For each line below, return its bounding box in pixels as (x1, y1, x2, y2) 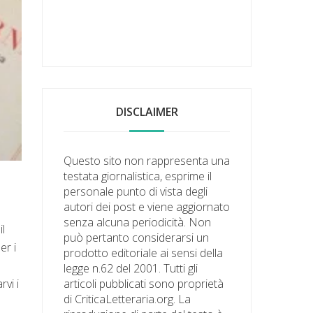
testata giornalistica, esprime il (64, 168, 212, 184)
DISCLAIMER (115, 103, 178, 119)
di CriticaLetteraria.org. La (64, 291, 191, 307)
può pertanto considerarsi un (64, 229, 210, 245)
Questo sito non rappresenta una (64, 152, 231, 168)
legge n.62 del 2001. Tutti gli (64, 260, 198, 276)
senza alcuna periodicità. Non (64, 214, 212, 230)
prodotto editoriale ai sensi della (64, 245, 224, 261)
